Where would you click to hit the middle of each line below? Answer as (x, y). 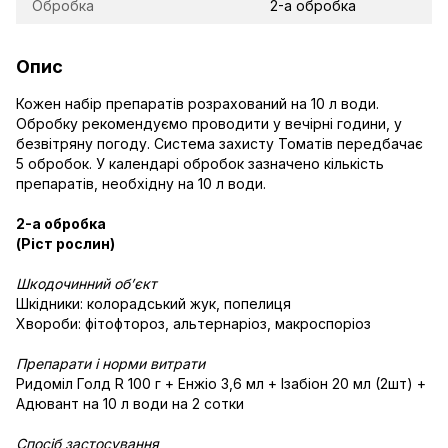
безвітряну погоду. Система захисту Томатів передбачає (219, 143)
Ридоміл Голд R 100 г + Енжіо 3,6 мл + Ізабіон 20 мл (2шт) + (221, 383)
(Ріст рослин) (65, 243)
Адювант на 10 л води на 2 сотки (130, 403)
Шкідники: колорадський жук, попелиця (153, 303)
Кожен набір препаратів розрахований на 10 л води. (197, 103)
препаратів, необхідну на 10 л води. (141, 183)
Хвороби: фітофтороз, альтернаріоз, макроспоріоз (193, 323)
